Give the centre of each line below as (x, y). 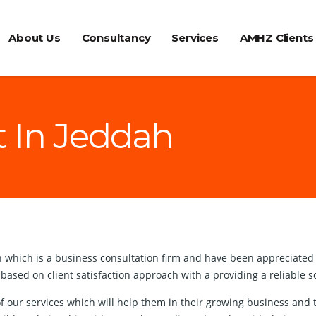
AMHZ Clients (276, 38)
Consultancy (116, 38)
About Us (35, 38)
